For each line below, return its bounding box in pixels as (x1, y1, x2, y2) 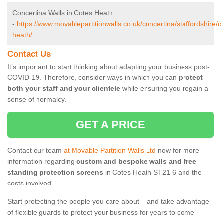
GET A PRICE (75, 118, 146, 131)
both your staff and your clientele (7, 84, 120, 93)
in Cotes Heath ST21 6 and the (103, 168, 202, 177)
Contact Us (7, 49, 51, 59)
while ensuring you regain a (120, 84, 208, 93)
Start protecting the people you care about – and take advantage (7, 197, 209, 206)
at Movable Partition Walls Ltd (64, 147, 156, 155)
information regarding (7, 157, 76, 166)
